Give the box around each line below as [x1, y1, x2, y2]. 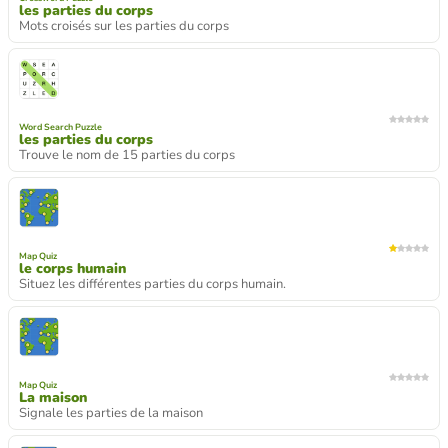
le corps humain [19, 258, 126, 278]
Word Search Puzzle [19, 120, 102, 133]
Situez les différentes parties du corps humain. [19, 274, 286, 293]
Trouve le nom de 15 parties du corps [19, 145, 235, 164]
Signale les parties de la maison [19, 403, 203, 422]
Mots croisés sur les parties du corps [19, 16, 229, 35]
